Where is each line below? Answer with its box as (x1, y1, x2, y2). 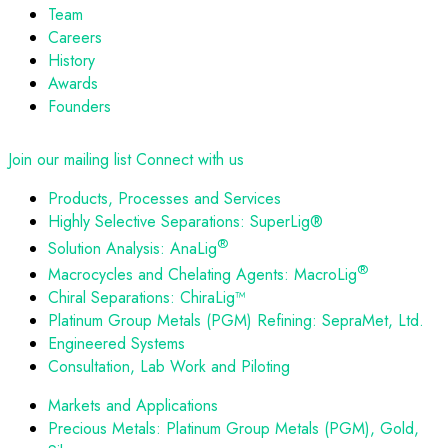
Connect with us (136, 148, 244, 172)
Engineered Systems (48, 331, 185, 355)
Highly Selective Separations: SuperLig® (48, 210, 323, 234)
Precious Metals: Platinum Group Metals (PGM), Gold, (48, 416, 419, 440)
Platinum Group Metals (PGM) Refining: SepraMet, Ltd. (48, 308, 424, 332)
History (48, 49, 95, 73)
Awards (48, 72, 98, 96)
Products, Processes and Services (48, 187, 281, 211)
